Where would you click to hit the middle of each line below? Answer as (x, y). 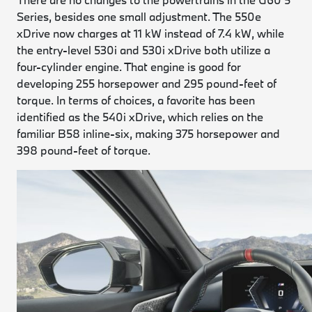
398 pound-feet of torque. (84, 150)
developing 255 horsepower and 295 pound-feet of (147, 83)
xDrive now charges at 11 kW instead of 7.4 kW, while (151, 33)
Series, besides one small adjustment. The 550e (139, 16)
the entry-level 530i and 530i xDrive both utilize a (144, 50)
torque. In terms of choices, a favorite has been (136, 100)
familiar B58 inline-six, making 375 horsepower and (149, 133)
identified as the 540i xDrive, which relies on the (140, 117)
